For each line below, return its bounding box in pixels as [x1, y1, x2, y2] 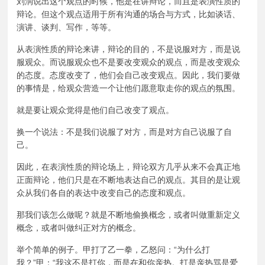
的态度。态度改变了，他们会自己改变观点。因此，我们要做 [17, 70, 241, 80]
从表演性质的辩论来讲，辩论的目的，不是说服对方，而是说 [17, 44, 241, 54]
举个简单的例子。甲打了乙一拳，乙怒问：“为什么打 [17, 244, 211, 254]
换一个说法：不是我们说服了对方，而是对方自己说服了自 [17, 127, 232, 137]
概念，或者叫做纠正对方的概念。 [17, 222, 141, 232]
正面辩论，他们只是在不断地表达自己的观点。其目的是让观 [17, 174, 241, 185]
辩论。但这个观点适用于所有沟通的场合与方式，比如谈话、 [17, 9, 241, 19]
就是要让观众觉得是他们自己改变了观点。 [17, 105, 174, 115]
